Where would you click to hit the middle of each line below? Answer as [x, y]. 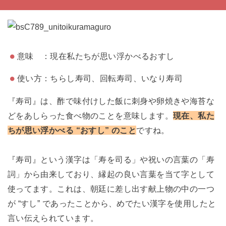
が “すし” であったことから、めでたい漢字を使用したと [112, 203]
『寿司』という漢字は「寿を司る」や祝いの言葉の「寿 [111, 159]
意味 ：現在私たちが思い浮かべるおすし [96, 56]
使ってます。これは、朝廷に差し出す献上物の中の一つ [111, 188]
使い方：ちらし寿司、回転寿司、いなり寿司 [100, 78]
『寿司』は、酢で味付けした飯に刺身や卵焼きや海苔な [111, 101]
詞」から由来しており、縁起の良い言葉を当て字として [111, 174]
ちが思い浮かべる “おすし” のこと [72, 130]
